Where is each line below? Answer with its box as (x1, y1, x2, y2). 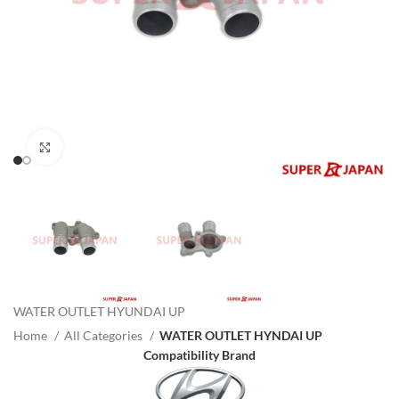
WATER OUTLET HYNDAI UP (159, 328, 322, 344)
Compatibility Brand (143, 347, 256, 363)
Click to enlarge (62, 140, 144, 153)
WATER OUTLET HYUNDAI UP (13, 304, 185, 320)
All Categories (64, 328, 145, 344)
